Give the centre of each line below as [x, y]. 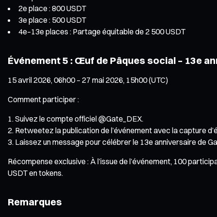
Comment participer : [43, 99]
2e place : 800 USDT [52, 8]
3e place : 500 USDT [52, 20]
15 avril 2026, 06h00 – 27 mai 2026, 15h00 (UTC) [88, 80]
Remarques [35, 201]
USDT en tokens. [35, 173]
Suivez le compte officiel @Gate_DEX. [79, 118]
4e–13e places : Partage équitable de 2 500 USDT [102, 31]
